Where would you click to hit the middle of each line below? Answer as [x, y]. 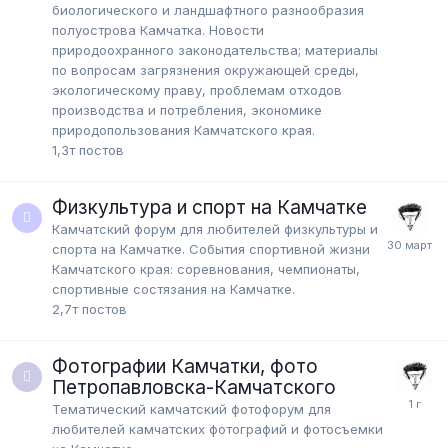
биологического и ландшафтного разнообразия [208, 10]
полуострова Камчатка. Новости [158, 30]
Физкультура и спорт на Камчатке [209, 208]
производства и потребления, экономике [187, 110]
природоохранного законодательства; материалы [215, 50]
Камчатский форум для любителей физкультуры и [215, 229]
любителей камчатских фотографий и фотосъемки [217, 429]
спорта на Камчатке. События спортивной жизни [211, 249]
